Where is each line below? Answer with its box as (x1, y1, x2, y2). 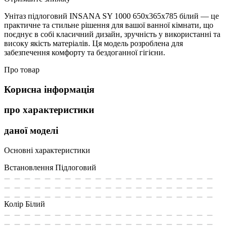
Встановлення (4, 163, 53, 172)
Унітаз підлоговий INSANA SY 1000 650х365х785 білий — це (4, 11, 219, 20)
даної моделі (4, 125, 58, 136)
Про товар (4, 65, 40, 74)
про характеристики (4, 104, 94, 116)
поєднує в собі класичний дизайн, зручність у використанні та (4, 29, 220, 39)
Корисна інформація (4, 84, 94, 95)
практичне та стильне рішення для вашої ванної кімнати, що (4, 20, 213, 29)
